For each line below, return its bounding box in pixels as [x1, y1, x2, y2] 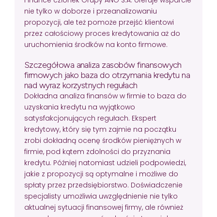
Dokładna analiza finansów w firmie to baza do [24, 91, 186, 101]
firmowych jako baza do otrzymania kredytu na [24, 69, 190, 80]
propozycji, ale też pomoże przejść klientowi [24, 17, 174, 27]
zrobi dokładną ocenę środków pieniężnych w [24, 135, 181, 145]
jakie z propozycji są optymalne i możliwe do [24, 169, 178, 179]
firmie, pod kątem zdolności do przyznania [24, 146, 170, 156]
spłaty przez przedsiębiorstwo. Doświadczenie [24, 180, 183, 190]
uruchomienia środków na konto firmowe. [24, 39, 170, 49]
